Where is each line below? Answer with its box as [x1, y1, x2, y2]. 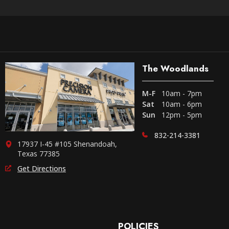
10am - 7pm [161, 88, 202, 98]
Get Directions [17, 164, 66, 174]
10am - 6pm [161, 99, 202, 109]
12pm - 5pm [161, 109, 202, 120]
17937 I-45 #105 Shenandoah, [17, 139, 117, 149]
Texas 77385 [17, 149, 60, 159]
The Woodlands [142, 62, 209, 75]
